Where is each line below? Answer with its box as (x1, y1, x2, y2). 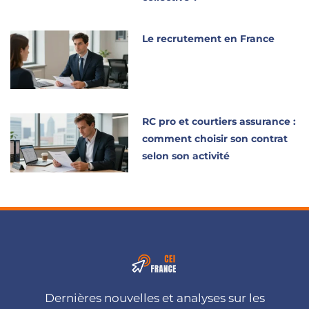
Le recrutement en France (142, 32, 275, 45)
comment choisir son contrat (142, 132, 288, 146)
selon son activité (142, 150, 230, 163)
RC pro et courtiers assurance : (142, 115, 297, 128)
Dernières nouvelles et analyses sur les (44, 291, 265, 306)
